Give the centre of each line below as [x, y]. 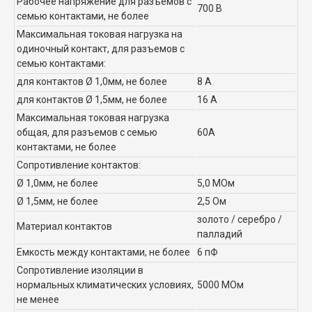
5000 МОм [220, 284]
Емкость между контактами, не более [103, 252]
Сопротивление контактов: [79, 165]
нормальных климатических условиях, [105, 284]
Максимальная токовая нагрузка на [100, 34]
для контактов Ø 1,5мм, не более [92, 99]
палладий [220, 234]
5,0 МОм [216, 183]
